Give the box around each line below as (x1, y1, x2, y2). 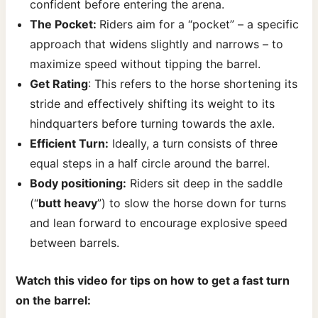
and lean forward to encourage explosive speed (30, 215, 288, 230)
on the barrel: (16, 293, 92, 308)
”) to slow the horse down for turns (97, 195, 287, 210)
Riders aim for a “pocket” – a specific (99, 16, 300, 31)
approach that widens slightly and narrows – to (30, 36, 284, 51)
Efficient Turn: (30, 136, 109, 150)
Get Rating (30, 76, 89, 91)
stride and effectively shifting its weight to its (30, 96, 275, 111)
